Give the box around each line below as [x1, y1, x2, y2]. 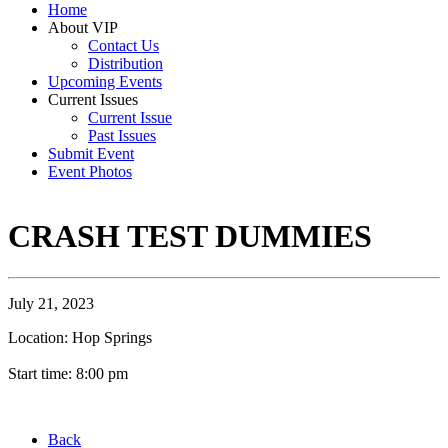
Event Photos [48, 163, 132, 180]
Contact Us [88, 37, 159, 54]
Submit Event [48, 145, 134, 162]
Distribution [88, 55, 163, 72]
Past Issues [88, 127, 156, 144]
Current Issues [48, 91, 138, 108]
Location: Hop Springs [8, 328, 152, 346]
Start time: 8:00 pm [8, 364, 128, 382]
